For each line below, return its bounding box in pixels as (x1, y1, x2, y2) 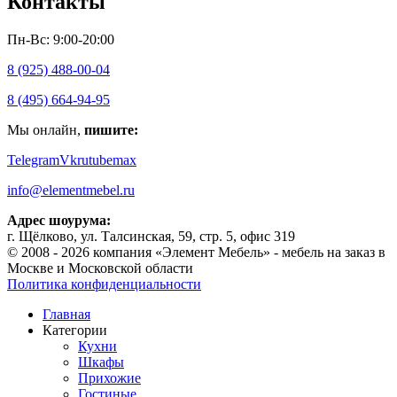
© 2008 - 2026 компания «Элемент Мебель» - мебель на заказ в (7, 244, 385, 260)
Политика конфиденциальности (7, 276, 201, 292)
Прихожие (78, 370, 141, 385)
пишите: (84, 121, 138, 137)
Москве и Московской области (7, 260, 193, 276)
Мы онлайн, (7, 121, 84, 137)
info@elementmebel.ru (7, 182, 135, 198)
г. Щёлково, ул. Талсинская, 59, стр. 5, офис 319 (7, 228, 295, 244)
